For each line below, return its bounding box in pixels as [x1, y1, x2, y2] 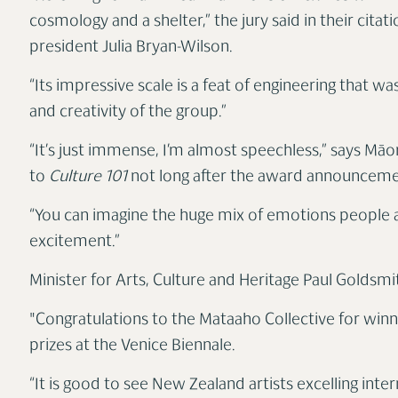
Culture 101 [44, 170, 127, 186]
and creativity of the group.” [28, 105, 227, 121]
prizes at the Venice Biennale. [28, 338, 235, 354]
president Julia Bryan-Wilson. [28, 40, 233, 56]
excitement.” [28, 235, 120, 251]
